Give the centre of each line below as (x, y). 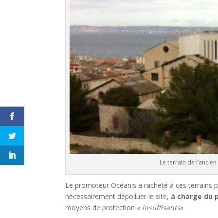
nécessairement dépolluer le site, (118, 197)
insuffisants (161, 208)
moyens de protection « (104, 208)
